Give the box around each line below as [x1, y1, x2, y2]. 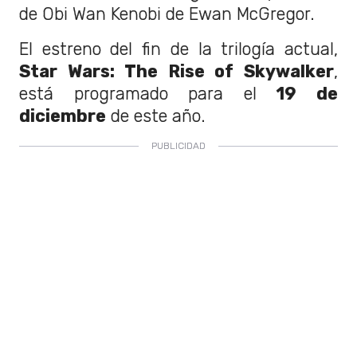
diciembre [19, 106, 106, 127]
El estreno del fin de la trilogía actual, [19, 39, 338, 60]
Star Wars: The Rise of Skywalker [19, 61, 334, 82]
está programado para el [19, 84, 277, 104]
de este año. [106, 106, 206, 127]
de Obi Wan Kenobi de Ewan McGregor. [19, 4, 315, 25]
